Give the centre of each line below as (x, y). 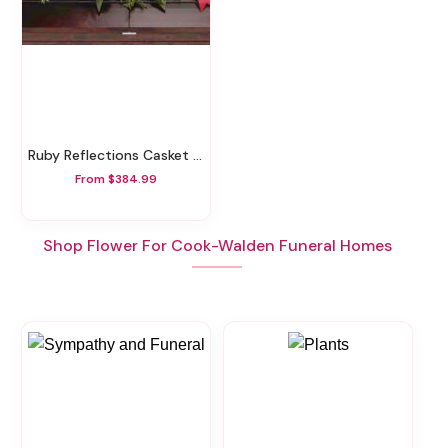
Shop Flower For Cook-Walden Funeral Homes (217, 245)
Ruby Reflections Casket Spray (114, 155)
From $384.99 (116, 178)
